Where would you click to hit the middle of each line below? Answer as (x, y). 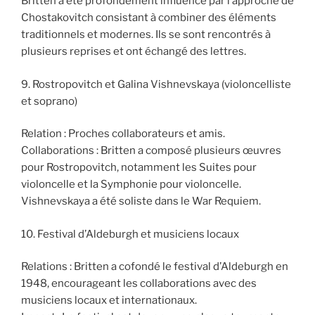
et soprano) (49, 101)
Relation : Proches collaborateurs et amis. (123, 134)
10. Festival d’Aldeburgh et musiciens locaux (130, 234)
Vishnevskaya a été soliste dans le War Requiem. (141, 201)
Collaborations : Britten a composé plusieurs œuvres (151, 151)
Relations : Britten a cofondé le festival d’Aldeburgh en (155, 267)
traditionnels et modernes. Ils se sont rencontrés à (146, 35)
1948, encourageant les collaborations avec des (139, 284)
